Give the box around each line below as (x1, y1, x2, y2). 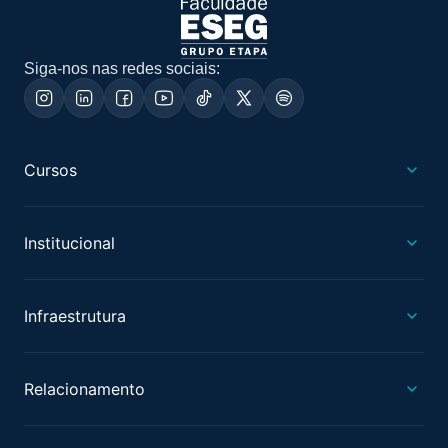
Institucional (24, 232, 115, 253)
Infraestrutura (24, 305, 126, 326)
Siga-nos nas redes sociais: (24, 59, 220, 77)
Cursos (24, 159, 77, 180)
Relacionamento (24, 378, 145, 399)
